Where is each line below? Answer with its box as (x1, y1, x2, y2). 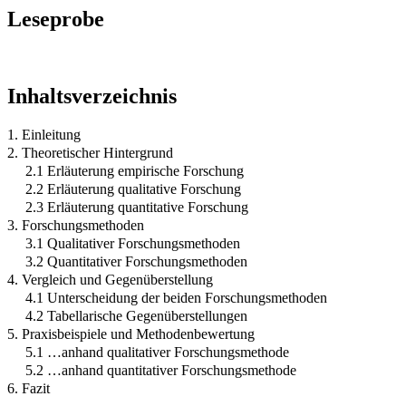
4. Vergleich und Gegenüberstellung (7, 271, 213, 287)
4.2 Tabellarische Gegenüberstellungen (25, 307, 247, 324)
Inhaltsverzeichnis (7, 83, 177, 108)
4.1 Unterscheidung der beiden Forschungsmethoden (25, 289, 327, 305)
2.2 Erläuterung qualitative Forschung (25, 180, 241, 197)
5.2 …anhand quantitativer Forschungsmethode (25, 362, 296, 378)
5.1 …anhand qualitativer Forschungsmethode (25, 343, 289, 360)
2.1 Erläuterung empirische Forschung (25, 162, 244, 179)
